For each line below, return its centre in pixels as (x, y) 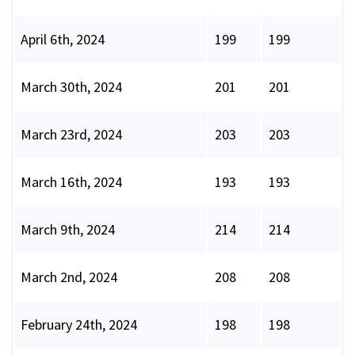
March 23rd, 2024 (71, 135)
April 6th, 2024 (63, 40)
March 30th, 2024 (71, 87)
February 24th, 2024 (79, 325)
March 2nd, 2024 (69, 277)
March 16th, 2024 (71, 182)
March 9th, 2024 (68, 230)
